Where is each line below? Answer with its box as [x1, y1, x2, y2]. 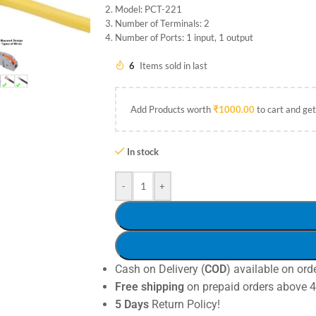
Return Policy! [148, 297, 220, 311]
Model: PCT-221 [114, 3, 182, 15]
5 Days [114, 297, 149, 311]
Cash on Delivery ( [114, 262, 205, 276]
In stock [126, 145, 159, 157]
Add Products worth [130, 103, 213, 115]
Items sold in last [139, 59, 207, 71]
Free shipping [114, 279, 184, 293]
